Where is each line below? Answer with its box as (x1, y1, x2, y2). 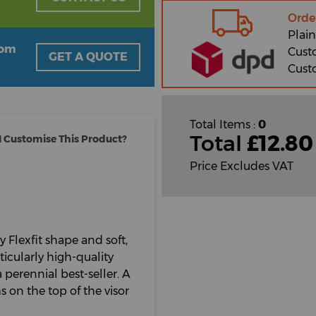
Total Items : (190, 118, 258, 132)
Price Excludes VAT (190, 159, 293, 174)
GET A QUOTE (49, 50, 128, 63)
